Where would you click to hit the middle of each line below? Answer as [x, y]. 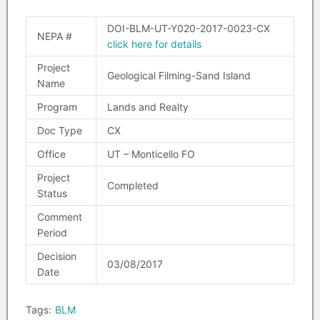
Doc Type [59, 130]
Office [51, 154]
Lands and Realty [147, 107]
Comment [59, 217]
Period [52, 232]
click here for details [154, 44]
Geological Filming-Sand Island [179, 75]
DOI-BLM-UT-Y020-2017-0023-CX [188, 28]
